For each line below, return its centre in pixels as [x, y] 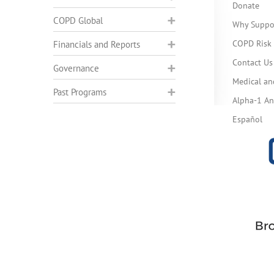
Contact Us [252, 62]
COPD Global [78, 20]
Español [247, 119]
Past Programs [80, 92]
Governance [76, 68]
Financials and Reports [97, 44]
